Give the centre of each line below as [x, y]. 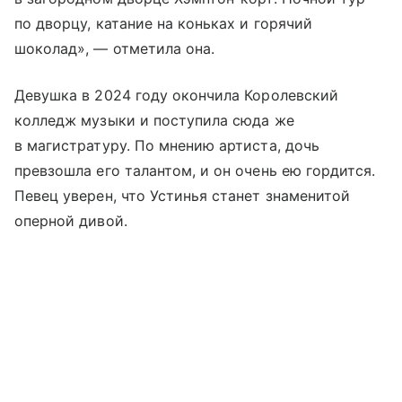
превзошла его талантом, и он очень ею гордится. [195, 170]
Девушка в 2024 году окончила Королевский [176, 95]
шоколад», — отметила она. [115, 48]
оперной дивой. [71, 220]
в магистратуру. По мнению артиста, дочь [167, 145]
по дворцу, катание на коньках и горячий [163, 23]
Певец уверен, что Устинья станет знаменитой [183, 195]
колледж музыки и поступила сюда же [154, 120]
